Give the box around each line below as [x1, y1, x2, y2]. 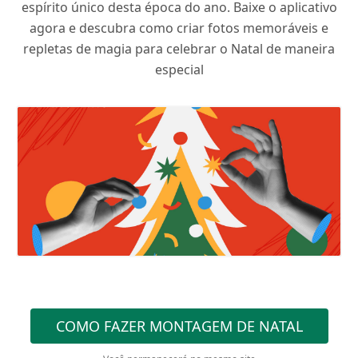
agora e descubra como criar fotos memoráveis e [30, 19, 328, 37]
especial [154, 61, 204, 78]
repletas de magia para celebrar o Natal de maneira [23, 40, 335, 58]
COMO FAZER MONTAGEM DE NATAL [55, 316, 303, 336]
